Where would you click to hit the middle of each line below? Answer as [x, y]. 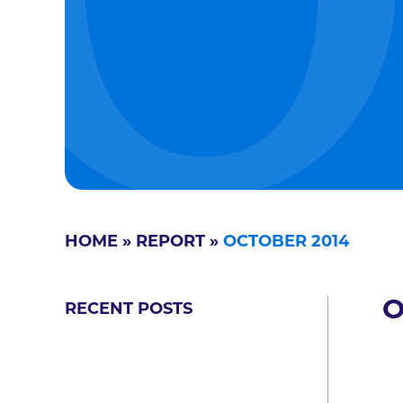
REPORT [170, 242]
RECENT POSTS [129, 310]
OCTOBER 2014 [286, 242]
